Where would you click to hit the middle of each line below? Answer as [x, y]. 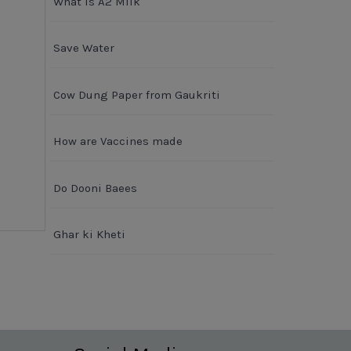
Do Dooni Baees [95, 188]
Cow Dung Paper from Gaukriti [137, 94]
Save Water [84, 48]
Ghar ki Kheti [89, 235]
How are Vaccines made [118, 141]
